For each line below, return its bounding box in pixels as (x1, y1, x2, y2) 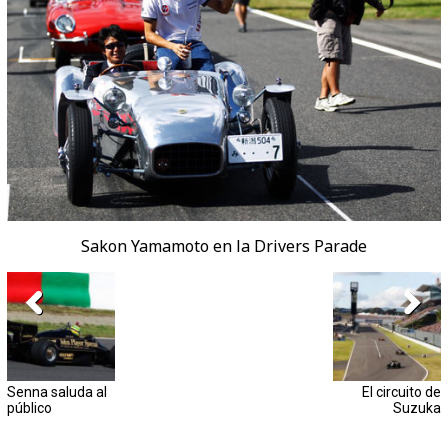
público (6, 400, 52, 417)
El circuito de (362, 384, 442, 401)
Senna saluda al (6, 384, 107, 401)
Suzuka (393, 400, 442, 417)
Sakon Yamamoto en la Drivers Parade (80, 235, 367, 258)
